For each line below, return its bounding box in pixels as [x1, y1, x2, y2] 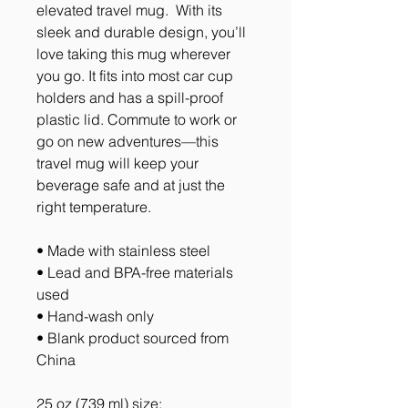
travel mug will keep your [36, 154, 199, 173]
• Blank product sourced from [36, 329, 229, 348]
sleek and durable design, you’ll [36, 23, 246, 42]
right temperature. [36, 198, 151, 217]
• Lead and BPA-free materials [36, 263, 233, 282]
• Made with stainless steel [36, 241, 210, 260]
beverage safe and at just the [36, 176, 225, 195]
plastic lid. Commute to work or [36, 110, 237, 129]
